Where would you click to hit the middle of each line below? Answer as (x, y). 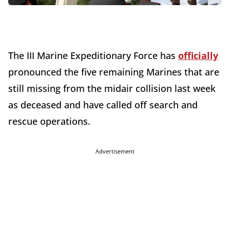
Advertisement (115, 151)
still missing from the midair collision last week (112, 89)
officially (198, 56)
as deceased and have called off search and (103, 105)
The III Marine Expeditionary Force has (93, 56)
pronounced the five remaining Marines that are (114, 72)
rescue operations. (49, 121)
